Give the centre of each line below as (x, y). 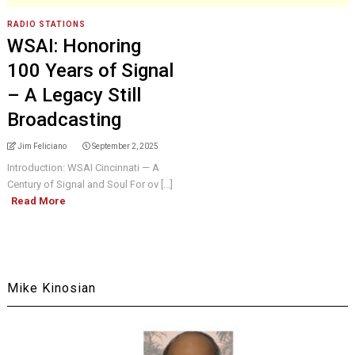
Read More (38, 201)
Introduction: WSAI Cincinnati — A (83, 168)
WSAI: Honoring (74, 46)
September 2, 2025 (125, 146)
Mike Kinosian (51, 288)
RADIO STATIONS (46, 24)
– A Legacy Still (74, 95)
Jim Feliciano (42, 146)
